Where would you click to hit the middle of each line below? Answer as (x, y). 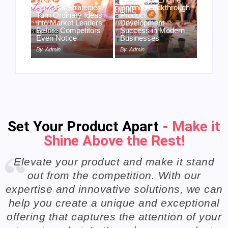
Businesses (140, 38)
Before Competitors (68, 30)
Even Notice (56, 38)
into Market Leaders (69, 22)
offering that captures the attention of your (114, 216)
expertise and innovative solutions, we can (114, 189)
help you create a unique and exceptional (114, 203)
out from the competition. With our (114, 175)
